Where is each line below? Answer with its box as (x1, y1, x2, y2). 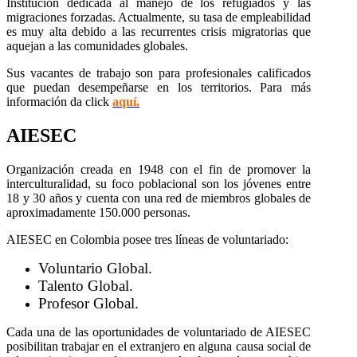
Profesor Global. (38, 294, 139, 312)
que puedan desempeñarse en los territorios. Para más (6, 80, 311, 95)
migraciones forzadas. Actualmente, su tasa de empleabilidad (6, 10, 311, 25)
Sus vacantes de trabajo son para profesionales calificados (6, 66, 311, 80)
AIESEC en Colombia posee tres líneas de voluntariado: (6, 232, 288, 246)
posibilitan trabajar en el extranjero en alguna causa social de (6, 339, 311, 353)
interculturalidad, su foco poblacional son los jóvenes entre (6, 176, 311, 190)
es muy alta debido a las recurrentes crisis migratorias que (6, 25, 311, 39)
